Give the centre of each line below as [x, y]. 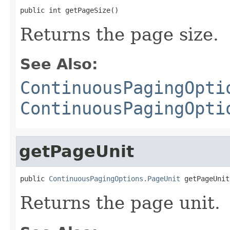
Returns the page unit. [120, 203]
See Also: [59, 64]
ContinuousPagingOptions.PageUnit [114, 178]
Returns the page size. [119, 34]
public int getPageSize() [69, 10]
